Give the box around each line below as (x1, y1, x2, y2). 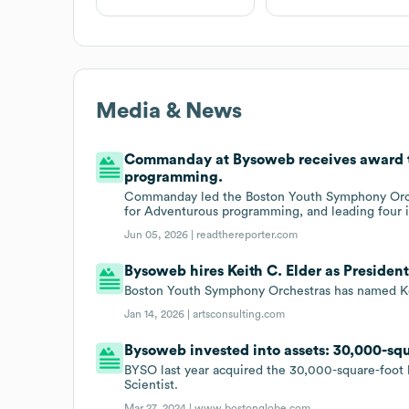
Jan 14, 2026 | (124, 308, 194, 320)
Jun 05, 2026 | (124, 228, 197, 240)
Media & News (96, 100, 242, 122)
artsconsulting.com (193, 308, 286, 320)
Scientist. (124, 378, 179, 392)
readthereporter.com (196, 228, 299, 240)
